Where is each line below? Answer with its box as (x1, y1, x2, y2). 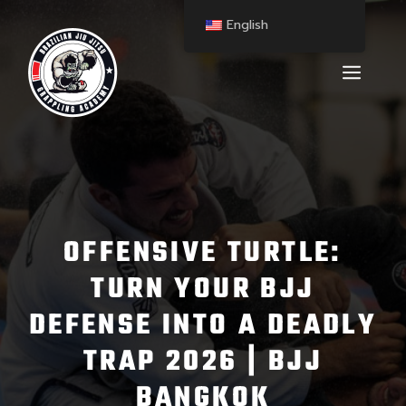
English (227, 14, 269, 34)
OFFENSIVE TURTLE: (63, 231, 343, 275)
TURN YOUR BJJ (91, 267, 315, 312)
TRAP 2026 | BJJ (83, 340, 323, 384)
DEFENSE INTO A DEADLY (28, 304, 378, 348)
